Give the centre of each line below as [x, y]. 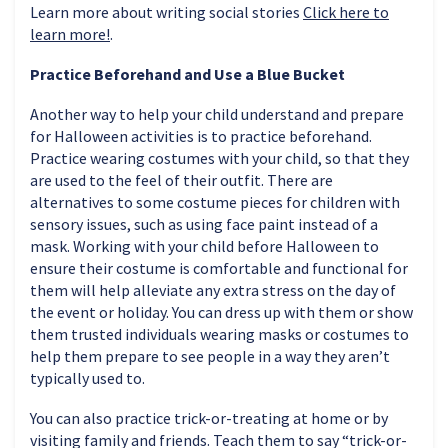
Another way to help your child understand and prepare [217, 113]
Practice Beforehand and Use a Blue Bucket [187, 73]
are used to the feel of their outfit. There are [181, 179]
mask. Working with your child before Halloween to [204, 245]
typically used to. [87, 377]
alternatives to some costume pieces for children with [215, 201]
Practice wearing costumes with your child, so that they [219, 157]
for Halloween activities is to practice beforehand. [201, 135]
